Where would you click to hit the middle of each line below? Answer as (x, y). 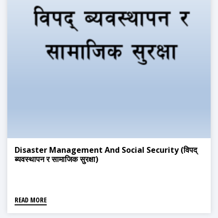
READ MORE (31, 200)
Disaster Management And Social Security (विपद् (106, 150)
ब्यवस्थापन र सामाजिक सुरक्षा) (56, 159)
